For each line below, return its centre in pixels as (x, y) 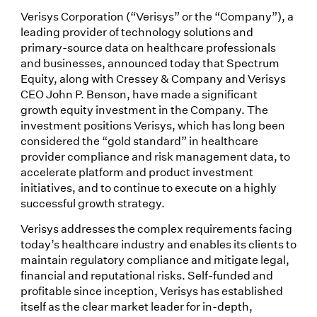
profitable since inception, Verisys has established (151, 291)
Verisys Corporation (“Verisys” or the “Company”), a (157, 16)
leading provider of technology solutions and (137, 32)
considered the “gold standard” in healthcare (139, 141)
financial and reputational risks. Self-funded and (146, 275)
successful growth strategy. (92, 203)
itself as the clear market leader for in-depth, (136, 306)
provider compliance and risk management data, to (155, 156)
